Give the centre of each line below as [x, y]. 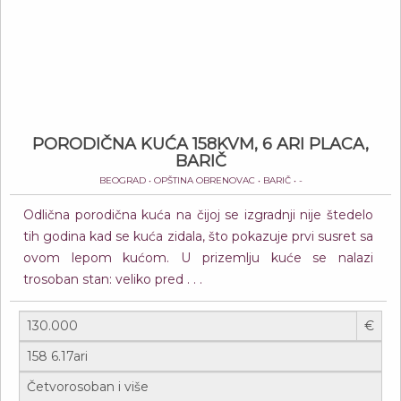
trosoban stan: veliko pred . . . [113, 279]
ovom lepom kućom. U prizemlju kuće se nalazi [198, 258]
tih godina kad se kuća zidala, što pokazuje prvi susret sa [198, 236]
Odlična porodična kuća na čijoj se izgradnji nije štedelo [198, 215]
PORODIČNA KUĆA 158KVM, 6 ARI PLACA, [200, 144]
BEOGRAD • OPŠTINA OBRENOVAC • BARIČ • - [200, 180]
